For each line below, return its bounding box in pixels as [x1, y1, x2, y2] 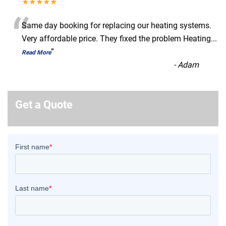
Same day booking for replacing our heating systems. [22, 20, 211, 30]
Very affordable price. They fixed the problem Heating [22, 33, 211, 43]
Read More [22, 48, 51, 56]
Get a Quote [15, 98, 73, 111]
